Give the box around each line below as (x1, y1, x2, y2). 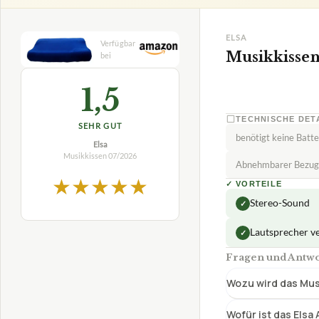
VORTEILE (236, 179, 283, 188)
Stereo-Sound (250, 197, 310, 209)
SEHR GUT (78, 120, 122, 130)
